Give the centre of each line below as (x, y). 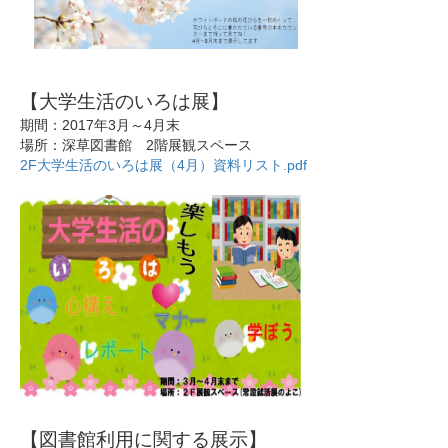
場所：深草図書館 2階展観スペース (136, 145)
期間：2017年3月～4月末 (100, 125)
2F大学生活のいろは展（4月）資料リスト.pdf (163, 165)
